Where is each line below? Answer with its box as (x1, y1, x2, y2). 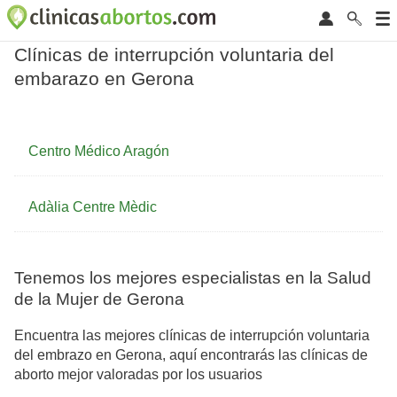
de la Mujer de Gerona (14, 290, 184, 309)
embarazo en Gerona (14, 68, 194, 89)
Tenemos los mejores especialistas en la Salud (14, 269, 371, 288)
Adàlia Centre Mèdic (28, 199, 157, 215)
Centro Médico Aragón (28, 144, 169, 160)
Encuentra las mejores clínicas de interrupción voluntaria (14, 327, 370, 343)
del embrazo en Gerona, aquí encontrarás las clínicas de (14, 346, 368, 362)
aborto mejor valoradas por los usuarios (14, 366, 262, 382)
